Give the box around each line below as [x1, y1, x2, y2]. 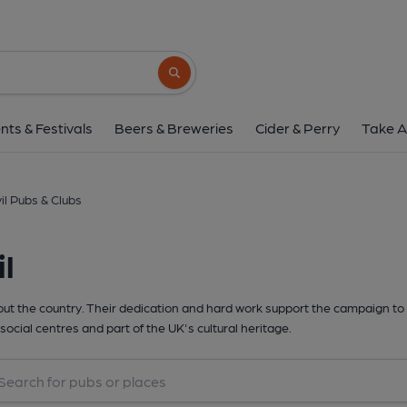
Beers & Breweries [114, 119, 233, 136]
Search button [167, 74, 235, 87]
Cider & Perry [255, 119, 340, 136]
